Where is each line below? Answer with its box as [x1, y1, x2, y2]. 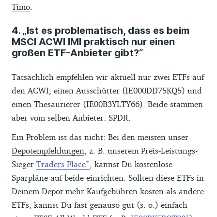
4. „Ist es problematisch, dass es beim [12, 24, 189, 36]
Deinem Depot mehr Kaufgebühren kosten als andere [12, 186, 204, 196]
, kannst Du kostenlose [90, 158, 172, 169]
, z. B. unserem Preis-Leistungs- [84, 145, 198, 155]
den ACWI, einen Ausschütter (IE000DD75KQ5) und [12, 85, 202, 95]
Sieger [12, 158, 36, 169]
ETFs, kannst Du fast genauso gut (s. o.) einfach [12, 199, 187, 210]
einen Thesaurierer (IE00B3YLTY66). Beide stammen [12, 98, 203, 109]
